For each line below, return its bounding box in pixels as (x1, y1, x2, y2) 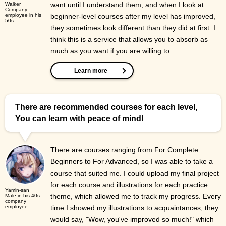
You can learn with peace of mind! (15, 114, 144, 123)
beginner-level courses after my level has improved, (50, 12, 215, 21)
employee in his (5, 12, 41, 18)
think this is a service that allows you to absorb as (50, 35, 208, 44)
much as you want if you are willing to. (50, 47, 172, 55)
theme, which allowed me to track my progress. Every (50, 192, 221, 201)
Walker (5, 1, 21, 7)
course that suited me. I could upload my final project (50, 169, 219, 178)
